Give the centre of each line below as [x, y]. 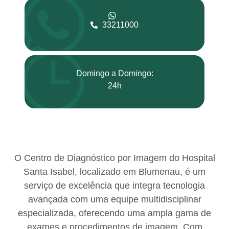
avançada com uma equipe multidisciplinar [114, 199]
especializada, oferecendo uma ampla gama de [114, 213]
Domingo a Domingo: [114, 73]
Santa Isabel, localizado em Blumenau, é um [114, 172]
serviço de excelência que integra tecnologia [114, 186]
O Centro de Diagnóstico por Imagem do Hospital [114, 158]
